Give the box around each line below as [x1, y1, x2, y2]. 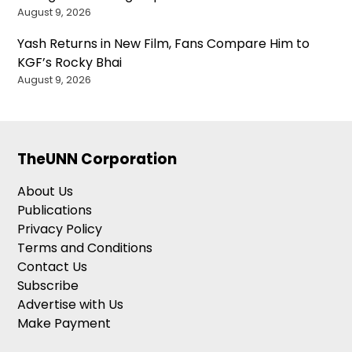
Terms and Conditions [17, 238, 153, 257]
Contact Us [17, 257, 88, 276]
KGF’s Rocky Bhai [17, 53, 123, 71]
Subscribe [17, 276, 79, 295]
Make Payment [17, 313, 112, 332]
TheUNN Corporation [17, 148, 178, 170]
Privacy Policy [17, 219, 103, 238]
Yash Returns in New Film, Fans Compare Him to [17, 34, 310, 53]
